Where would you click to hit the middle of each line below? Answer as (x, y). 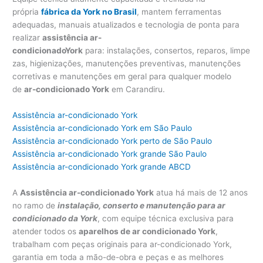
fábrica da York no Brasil (89, 11)
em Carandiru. (137, 89)
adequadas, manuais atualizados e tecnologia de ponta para (126, 24)
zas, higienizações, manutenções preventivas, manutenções (127, 63)
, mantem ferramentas (179, 11)
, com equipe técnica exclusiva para (166, 218)
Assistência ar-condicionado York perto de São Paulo (112, 141)
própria (27, 11)
